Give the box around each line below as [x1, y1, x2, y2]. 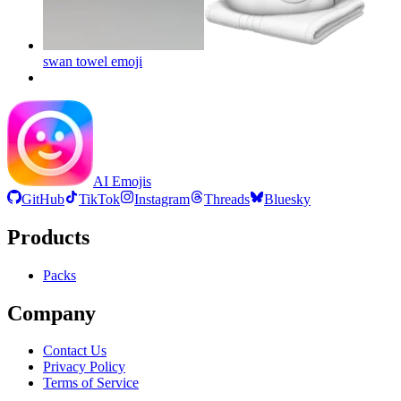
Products [7, 225, 90, 249]
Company [7, 301, 96, 325]
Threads [204, 191, 250, 207]
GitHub [21, 191, 64, 207]
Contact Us [43, 343, 107, 359]
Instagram [134, 191, 190, 207]
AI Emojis [93, 173, 151, 189]
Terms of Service [43, 375, 139, 391]
